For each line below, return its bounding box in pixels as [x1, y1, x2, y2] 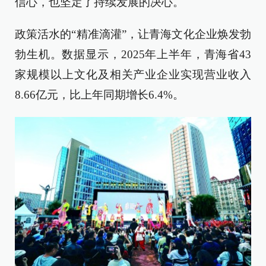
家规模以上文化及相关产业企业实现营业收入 [15, 68, 251, 81]
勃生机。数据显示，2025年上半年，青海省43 [15, 48, 251, 61]
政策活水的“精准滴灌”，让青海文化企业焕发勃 [15, 28, 251, 41]
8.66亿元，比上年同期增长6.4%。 [15, 88, 184, 102]
